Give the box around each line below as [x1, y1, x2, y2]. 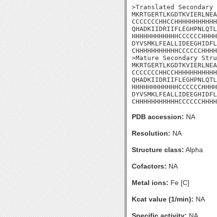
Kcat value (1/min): [132, 195, 194, 203]
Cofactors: [132, 162, 167, 170]
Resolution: [132, 129, 170, 137]
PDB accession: [132, 113, 184, 121]
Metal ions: [132, 179, 169, 186]
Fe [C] [169, 179, 189, 186]
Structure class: [132, 146, 184, 154]
